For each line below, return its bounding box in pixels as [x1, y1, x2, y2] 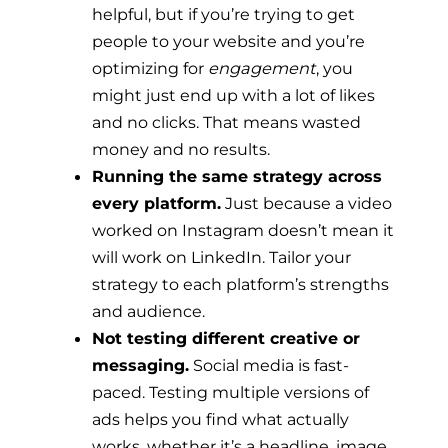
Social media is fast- [189, 355, 349, 376]
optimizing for [92, 58, 208, 79]
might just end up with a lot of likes [92, 85, 375, 106]
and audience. [92, 301, 205, 322]
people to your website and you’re [92, 31, 365, 52]
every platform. [92, 193, 221, 214]
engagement [208, 58, 316, 79]
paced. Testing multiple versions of [92, 382, 369, 403]
